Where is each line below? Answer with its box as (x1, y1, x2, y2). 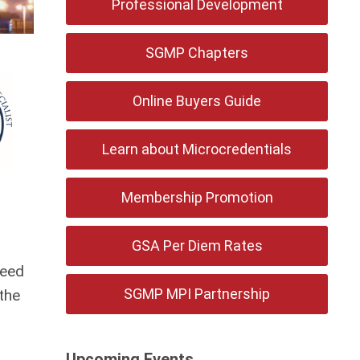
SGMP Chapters (145, 44, 249, 61)
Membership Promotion (121, 189, 273, 206)
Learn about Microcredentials (102, 141, 292, 157)
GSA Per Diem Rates (131, 237, 263, 254)
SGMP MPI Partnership (124, 285, 271, 302)
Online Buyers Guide (133, 92, 262, 109)
